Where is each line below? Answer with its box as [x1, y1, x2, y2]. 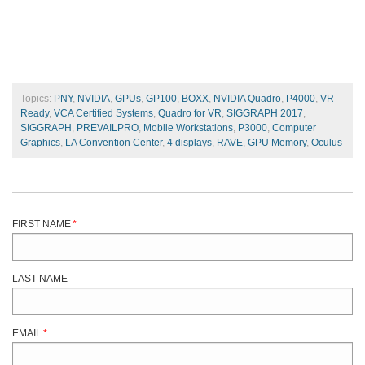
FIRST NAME [12, 218, 71, 230]
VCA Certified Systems [54, 107, 153, 119]
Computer [272, 121, 316, 134]
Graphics [20, 136, 60, 148]
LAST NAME [12, 272, 68, 284]
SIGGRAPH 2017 [226, 107, 303, 119]
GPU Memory [248, 136, 306, 148]
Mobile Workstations [143, 121, 233, 134]
